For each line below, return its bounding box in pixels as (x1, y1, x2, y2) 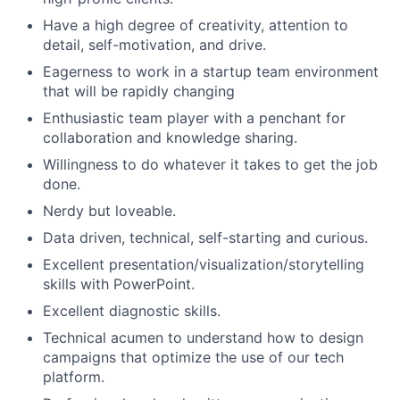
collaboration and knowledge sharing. (43, 129, 297, 147)
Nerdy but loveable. (43, 202, 176, 221)
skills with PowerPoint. (43, 275, 195, 294)
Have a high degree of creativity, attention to (43, 16, 348, 35)
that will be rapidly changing (43, 82, 235, 101)
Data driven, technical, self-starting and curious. (43, 229, 368, 247)
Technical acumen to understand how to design (43, 329, 363, 347)
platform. (43, 368, 104, 387)
